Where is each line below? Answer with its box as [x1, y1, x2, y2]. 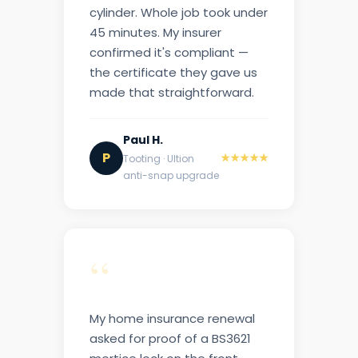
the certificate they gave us [89, 64, 257, 82]
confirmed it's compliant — [89, 44, 249, 62]
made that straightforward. [89, 84, 254, 101]
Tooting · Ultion [123, 152, 194, 166]
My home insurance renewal [89, 310, 255, 328]
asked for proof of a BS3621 [89, 330, 251, 348]
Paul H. [123, 132, 163, 149]
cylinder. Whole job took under [89, 4, 268, 22]
